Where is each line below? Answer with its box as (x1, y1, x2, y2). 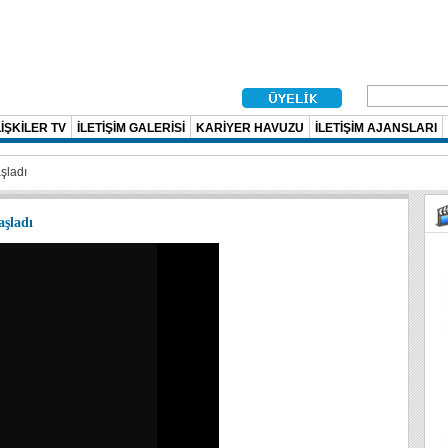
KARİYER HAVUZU (196, 121, 304, 135)
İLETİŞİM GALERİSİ (77, 121, 185, 135)
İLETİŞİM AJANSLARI (315, 121, 437, 135)
